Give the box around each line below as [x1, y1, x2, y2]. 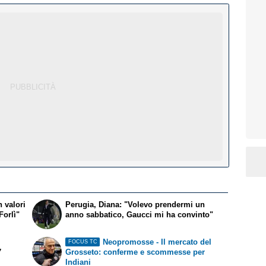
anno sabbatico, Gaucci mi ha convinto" [65, 210, 214, 220]
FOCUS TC [68, 239, 97, 245]
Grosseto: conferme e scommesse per [65, 247, 205, 256]
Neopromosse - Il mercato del [102, 237, 211, 246]
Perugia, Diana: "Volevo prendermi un [65, 200, 205, 210]
